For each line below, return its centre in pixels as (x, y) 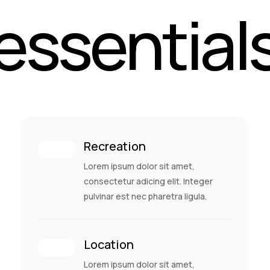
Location (109, 244)
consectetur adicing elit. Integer (149, 181)
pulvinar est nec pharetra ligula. (146, 196)
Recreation (115, 146)
